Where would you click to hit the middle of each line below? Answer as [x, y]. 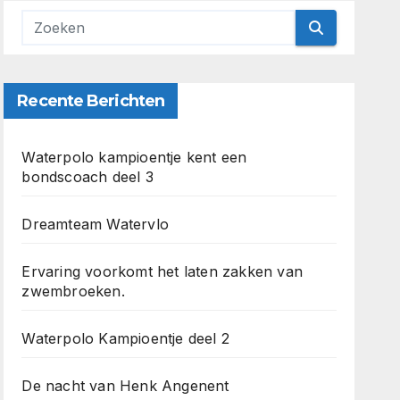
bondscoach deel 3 [87, 177]
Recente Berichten [91, 101]
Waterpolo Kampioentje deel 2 [125, 338]
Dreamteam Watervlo [95, 224]
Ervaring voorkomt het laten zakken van [162, 271]
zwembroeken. [73, 291]
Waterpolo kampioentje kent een [134, 157]
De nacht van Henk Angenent [125, 386]
